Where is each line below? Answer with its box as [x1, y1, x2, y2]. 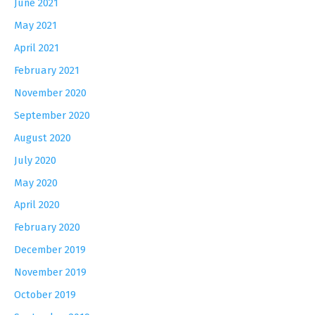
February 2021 [14, 63, 79, 77]
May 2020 [14, 176, 58, 189]
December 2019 [14, 243, 86, 257]
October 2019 [14, 288, 76, 302]
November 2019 [14, 266, 86, 279]
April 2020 [14, 198, 60, 212]
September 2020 [14, 108, 90, 122]
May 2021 [14, 18, 57, 32]
